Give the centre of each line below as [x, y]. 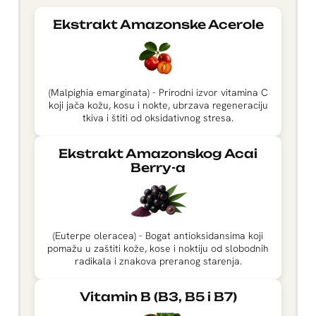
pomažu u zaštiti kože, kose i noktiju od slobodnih [158, 249]
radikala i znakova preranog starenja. [158, 261]
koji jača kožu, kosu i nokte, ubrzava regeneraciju [158, 105]
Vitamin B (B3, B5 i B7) [158, 297]
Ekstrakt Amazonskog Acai [158, 154]
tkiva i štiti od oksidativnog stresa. [158, 118]
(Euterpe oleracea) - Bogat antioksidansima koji [158, 236]
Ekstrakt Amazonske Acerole [158, 25]
